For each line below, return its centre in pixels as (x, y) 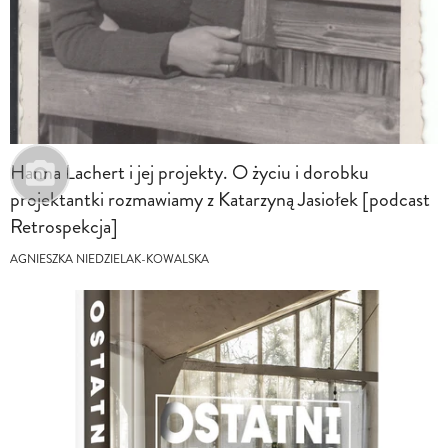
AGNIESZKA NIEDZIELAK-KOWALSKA (109, 259)
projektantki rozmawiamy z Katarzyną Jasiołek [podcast (220, 199)
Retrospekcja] (64, 226)
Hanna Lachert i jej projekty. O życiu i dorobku (189, 172)
